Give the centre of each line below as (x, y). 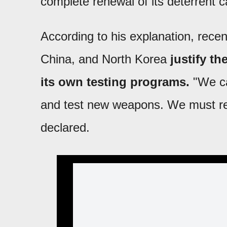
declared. (65, 128)
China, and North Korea (105, 59)
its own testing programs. (115, 82)
